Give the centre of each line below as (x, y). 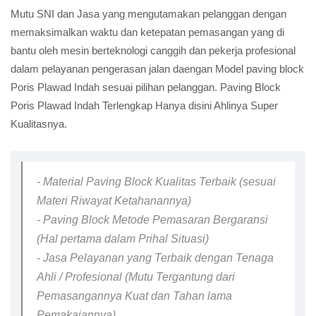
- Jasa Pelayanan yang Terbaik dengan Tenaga (155, 258)
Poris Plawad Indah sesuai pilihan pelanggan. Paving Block (146, 87)
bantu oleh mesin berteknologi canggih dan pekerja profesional (153, 50)
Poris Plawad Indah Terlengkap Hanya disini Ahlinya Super (144, 105)
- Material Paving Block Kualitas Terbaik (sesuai (156, 182)
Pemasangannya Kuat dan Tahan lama (134, 296)
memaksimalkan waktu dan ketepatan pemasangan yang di (147, 32)
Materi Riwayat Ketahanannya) (114, 201)
